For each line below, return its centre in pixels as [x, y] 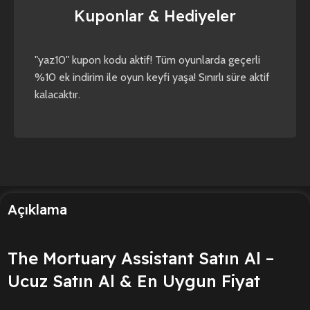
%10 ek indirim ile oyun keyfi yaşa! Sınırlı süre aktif [152, 77]
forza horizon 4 [129, 39]
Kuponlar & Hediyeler [155, 16]
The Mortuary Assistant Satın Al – [141, 258]
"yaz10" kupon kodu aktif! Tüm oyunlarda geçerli [147, 60]
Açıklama [37, 210]
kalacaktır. [57, 95]
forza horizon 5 [214, 39]
